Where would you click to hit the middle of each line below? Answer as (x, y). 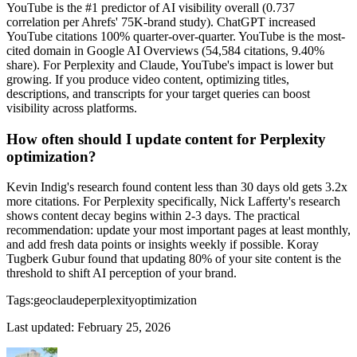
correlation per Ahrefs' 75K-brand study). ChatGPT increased (161, 22)
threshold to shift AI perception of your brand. (122, 273)
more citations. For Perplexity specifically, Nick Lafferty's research (173, 202)
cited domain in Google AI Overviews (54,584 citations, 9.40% (165, 50)
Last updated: (40, 328)
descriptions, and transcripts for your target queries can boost (158, 93)
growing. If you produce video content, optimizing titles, (148, 79)
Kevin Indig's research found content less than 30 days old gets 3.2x (177, 187)
